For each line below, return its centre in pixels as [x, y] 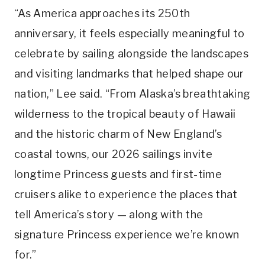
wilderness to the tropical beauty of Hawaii [125, 114]
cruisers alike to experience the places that [126, 195]
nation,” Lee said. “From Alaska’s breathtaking [132, 94]
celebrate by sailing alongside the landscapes [132, 54]
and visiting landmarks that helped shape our [129, 74]
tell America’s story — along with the [109, 215]
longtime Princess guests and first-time [118, 174]
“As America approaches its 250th [102, 14]
